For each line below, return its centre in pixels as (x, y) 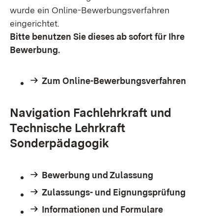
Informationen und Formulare (102, 209)
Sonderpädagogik (59, 143)
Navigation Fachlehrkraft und (91, 113)
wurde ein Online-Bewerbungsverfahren (90, 10)
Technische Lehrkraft (68, 128)
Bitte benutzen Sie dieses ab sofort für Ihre (97, 37)
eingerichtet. (35, 23)
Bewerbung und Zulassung (97, 175)
